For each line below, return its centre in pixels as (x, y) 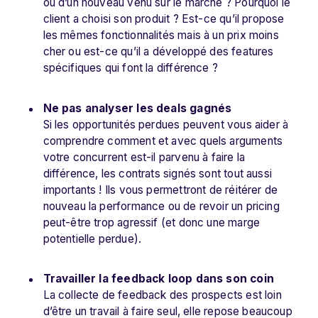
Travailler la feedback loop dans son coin (158, 279)
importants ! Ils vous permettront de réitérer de (160, 190)
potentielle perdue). (92, 238)
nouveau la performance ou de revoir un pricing (161, 206)
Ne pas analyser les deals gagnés (137, 108)
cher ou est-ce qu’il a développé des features (158, 52)
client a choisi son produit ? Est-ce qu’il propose (164, 19)
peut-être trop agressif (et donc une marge (152, 222)
